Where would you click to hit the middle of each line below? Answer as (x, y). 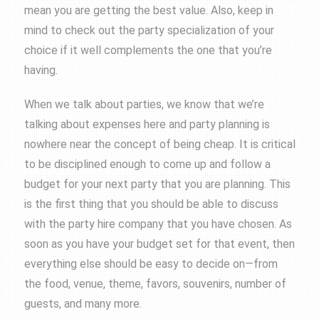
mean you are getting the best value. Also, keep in (149, 11)
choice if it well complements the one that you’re (148, 51)
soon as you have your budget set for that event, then (160, 244)
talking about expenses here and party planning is (147, 125)
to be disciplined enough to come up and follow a (148, 164)
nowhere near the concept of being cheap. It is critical (160, 145)
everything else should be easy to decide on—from (151, 264)
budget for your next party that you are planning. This (158, 184)
